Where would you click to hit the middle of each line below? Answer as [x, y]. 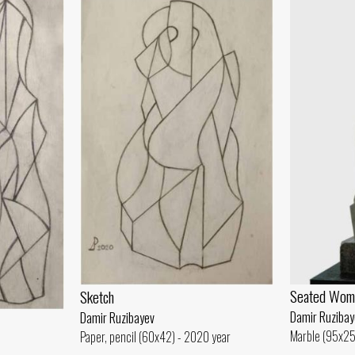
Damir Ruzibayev [117, 318]
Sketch [97, 297]
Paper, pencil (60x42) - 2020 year [155, 337]
